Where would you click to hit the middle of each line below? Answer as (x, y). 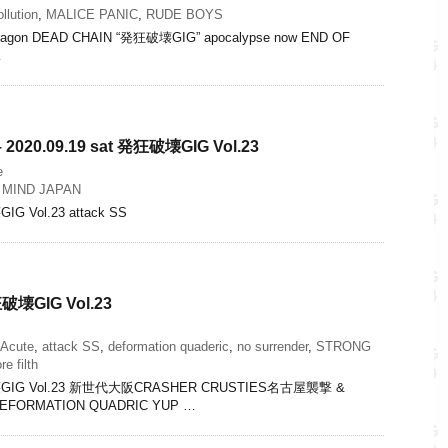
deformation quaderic (168, 346)
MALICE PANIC (92, 14)
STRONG (343, 346)
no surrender (272, 346)
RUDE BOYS (184, 14)
